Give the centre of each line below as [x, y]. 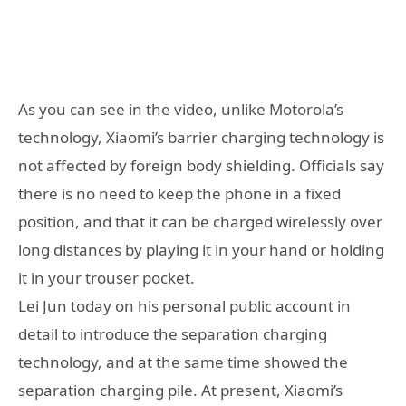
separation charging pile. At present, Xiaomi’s [180, 391]
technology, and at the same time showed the [183, 362]
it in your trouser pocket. [106, 278]
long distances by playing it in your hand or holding [201, 250]
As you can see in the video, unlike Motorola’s [181, 110]
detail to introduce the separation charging [173, 334]
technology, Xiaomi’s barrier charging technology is [201, 138]
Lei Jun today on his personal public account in [184, 306]
